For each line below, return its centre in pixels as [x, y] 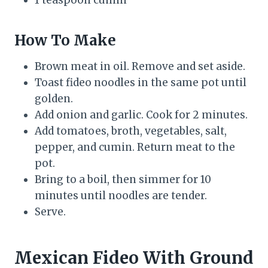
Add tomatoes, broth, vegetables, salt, [131, 131]
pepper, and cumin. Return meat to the [135, 147]
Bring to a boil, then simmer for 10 [123, 179]
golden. [54, 98]
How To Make [65, 40]
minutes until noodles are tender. [121, 195]
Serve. [50, 211]
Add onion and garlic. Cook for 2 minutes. [141, 115]
